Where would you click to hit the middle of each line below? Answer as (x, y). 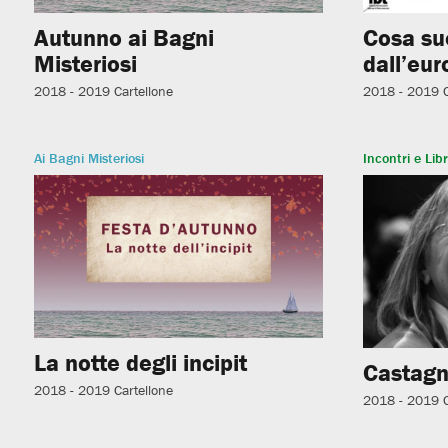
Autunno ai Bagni (123, 38)
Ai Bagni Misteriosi (88, 157)
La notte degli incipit (140, 362)
